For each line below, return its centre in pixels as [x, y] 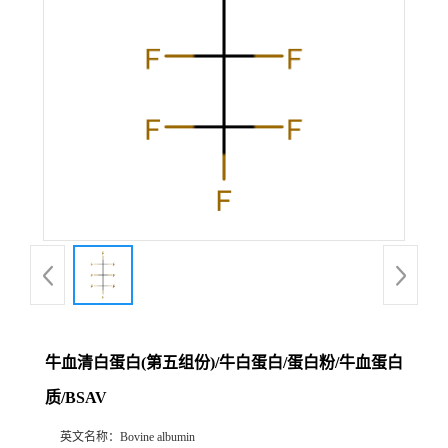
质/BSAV [76, 398]
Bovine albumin [157, 437]
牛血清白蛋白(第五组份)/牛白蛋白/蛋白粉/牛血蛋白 [224, 363]
